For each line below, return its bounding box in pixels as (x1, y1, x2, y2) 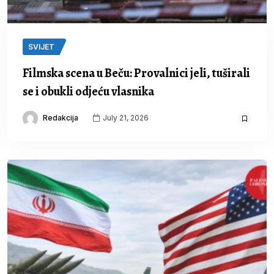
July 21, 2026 (101, 113, 149, 123)
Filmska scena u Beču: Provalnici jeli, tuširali (23, 65, 250, 82)
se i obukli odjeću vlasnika (23, 83, 154, 100)
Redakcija (43, 113, 78, 123)
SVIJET (28, 42, 54, 52)
